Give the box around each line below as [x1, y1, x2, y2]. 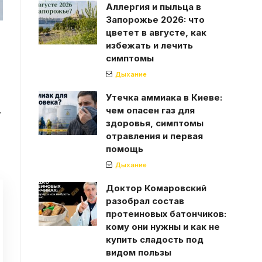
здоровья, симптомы [105, 117, 204, 129]
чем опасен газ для [105, 104, 195, 116]
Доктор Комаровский [105, 182, 206, 194]
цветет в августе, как [105, 26, 206, 38]
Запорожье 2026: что [105, 13, 205, 25]
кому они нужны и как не [105, 220, 220, 232]
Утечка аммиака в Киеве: [105, 91, 222, 103]
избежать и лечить [105, 39, 193, 51]
